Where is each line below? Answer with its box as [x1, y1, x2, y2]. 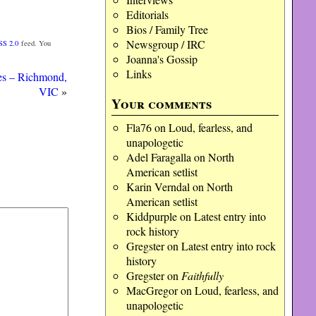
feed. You [18, 37, 51, 48]
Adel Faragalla [126, 150, 191, 164]
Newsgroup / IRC [126, 37, 205, 51]
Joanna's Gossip [126, 51, 197, 66]
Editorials [126, 7, 169, 22]
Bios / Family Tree [126, 22, 208, 37]
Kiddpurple [126, 209, 177, 224]
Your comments [111, 94, 212, 114]
